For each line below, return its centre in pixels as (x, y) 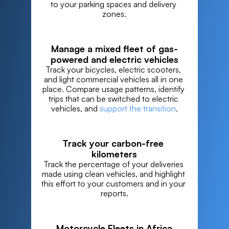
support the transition (138, 108)
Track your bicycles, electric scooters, (113, 70)
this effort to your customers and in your (113, 184)
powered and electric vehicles (114, 59)
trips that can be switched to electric (113, 99)
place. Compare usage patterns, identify (113, 89)
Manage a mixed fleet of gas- (114, 49)
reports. (114, 193)
